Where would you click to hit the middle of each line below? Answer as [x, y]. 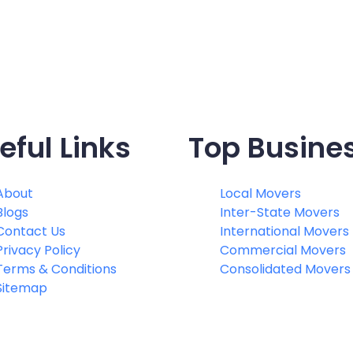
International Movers [284, 231]
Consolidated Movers [285, 269]
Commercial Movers [283, 250]
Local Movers [260, 193]
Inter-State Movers [280, 212]
